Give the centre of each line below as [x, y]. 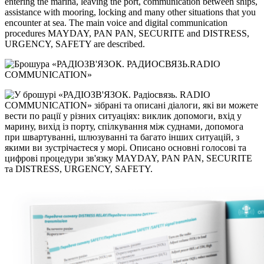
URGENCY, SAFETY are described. [75, 44]
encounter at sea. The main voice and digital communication [116, 23]
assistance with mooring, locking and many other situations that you [130, 12]
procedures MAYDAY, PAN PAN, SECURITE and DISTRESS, [127, 33]
